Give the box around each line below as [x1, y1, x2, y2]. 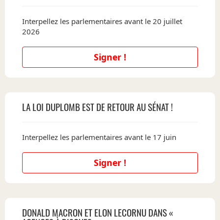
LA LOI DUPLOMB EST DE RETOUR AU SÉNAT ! [22, 100, 173, 113]
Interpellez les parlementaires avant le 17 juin [22, 132, 176, 142]
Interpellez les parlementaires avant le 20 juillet [22, 16, 182, 26]
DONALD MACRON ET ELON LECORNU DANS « [22, 205, 173, 219]
